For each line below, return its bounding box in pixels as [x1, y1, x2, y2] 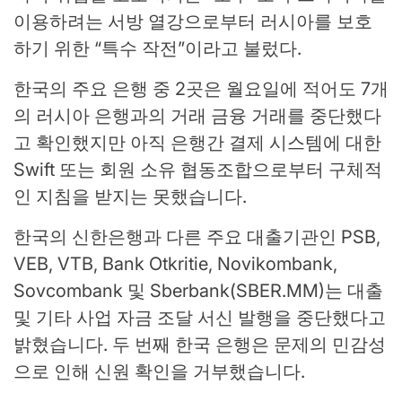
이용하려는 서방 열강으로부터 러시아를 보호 [13, 10, 372, 32]
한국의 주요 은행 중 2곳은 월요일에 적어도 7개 [13, 77, 389, 100]
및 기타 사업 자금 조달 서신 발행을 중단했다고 [13, 306, 386, 328]
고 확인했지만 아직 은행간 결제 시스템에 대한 [13, 131, 381, 153]
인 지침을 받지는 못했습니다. [13, 185, 247, 207]
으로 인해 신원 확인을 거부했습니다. [13, 360, 305, 382]
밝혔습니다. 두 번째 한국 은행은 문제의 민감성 [13, 333, 386, 355]
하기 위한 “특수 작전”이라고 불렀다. [13, 37, 301, 59]
